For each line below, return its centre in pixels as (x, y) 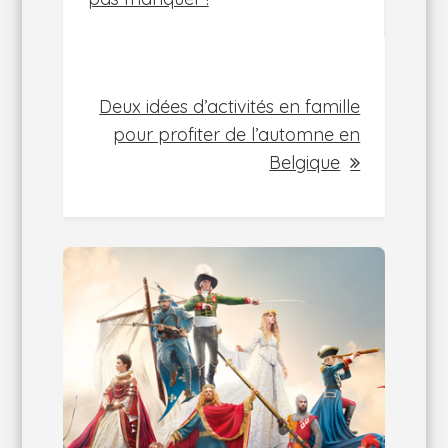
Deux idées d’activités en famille (230, 106)
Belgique (305, 162)
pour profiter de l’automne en (237, 134)
